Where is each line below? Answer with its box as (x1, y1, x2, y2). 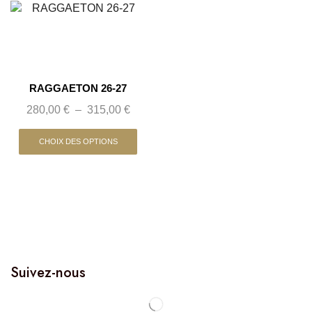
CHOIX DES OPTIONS (38, 137, 118, 146)
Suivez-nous (10, 263, 86, 283)
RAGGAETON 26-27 (29, 83, 127, 94)
